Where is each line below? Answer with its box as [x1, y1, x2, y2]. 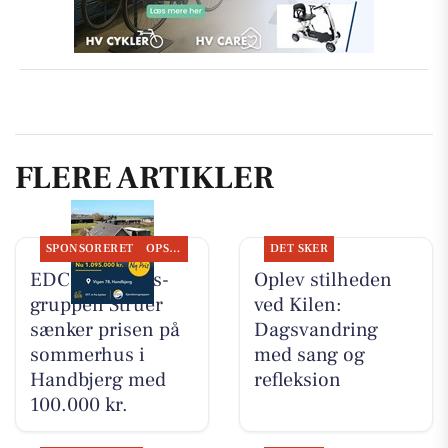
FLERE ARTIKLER [15, 157, 274, 200]
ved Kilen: [253, 291, 342, 318]
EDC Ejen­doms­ [29, 266, 169, 293]
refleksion [253, 366, 341, 393]
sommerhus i [29, 341, 145, 368]
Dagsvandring [253, 316, 378, 343]
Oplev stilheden [253, 266, 392, 293]
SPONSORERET [45, 240, 134, 256]
